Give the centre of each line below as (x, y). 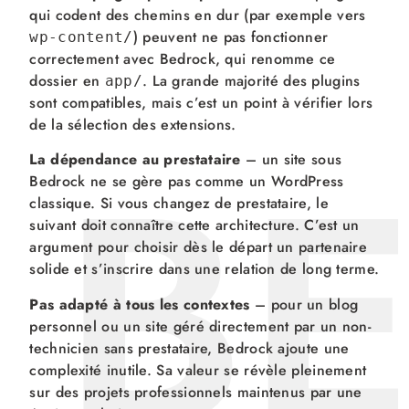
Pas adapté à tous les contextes (140, 304)
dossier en (67, 81)
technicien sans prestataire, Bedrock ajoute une (189, 348)
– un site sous (291, 160)
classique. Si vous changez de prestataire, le (179, 204)
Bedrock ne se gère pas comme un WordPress (187, 182)
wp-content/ (81, 37)
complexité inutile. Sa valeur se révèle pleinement (198, 370)
